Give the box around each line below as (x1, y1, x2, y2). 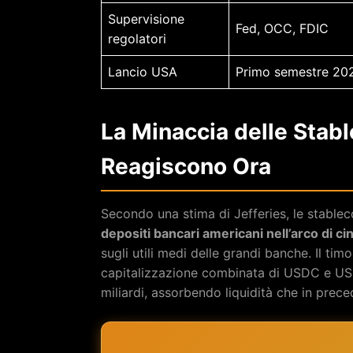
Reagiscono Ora (101, 152, 271, 180)
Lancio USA (108, 63, 177, 80)
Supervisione (108, 10, 184, 27)
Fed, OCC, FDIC (236, 20, 329, 36)
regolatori (108, 30, 166, 46)
